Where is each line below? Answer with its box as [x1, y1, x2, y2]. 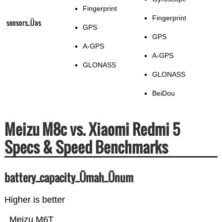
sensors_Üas [6, 17, 41, 28]
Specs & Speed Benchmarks [4, 136, 168, 159]
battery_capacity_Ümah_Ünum [4, 169, 133, 186]
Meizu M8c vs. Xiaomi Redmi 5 [4, 118, 180, 141]
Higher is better [4, 195, 65, 205]
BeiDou [152, 89, 175, 98]
